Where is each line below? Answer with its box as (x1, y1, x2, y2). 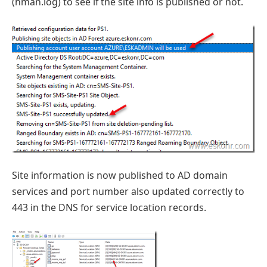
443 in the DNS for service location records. (12, 201, 206, 215)
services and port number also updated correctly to (12, 185, 244, 198)
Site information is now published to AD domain (12, 169, 228, 182)
